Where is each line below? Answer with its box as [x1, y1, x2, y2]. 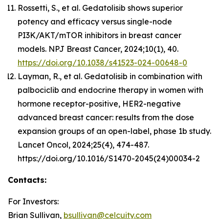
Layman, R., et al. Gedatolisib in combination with [18, 71, 202, 81]
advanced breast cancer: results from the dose [18, 112, 194, 122]
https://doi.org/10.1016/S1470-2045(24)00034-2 [18, 153, 200, 163]
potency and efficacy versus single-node [18, 16, 172, 26]
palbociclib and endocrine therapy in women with [18, 85, 203, 95]
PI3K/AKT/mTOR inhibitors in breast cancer [18, 30, 181, 40]
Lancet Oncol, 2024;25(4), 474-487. [18, 139, 149, 150]
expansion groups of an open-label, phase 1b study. [18, 126, 211, 136]
